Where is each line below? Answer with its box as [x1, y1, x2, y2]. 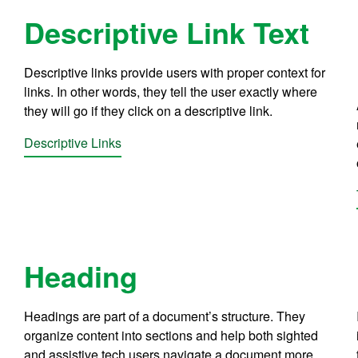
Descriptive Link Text [24, 10, 310, 53]
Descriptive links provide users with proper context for [24, 62, 326, 82]
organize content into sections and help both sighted [24, 326, 319, 345]
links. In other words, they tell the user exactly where [24, 82, 318, 101]
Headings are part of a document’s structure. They [24, 307, 306, 326]
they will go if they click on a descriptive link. [24, 101, 273, 120]
